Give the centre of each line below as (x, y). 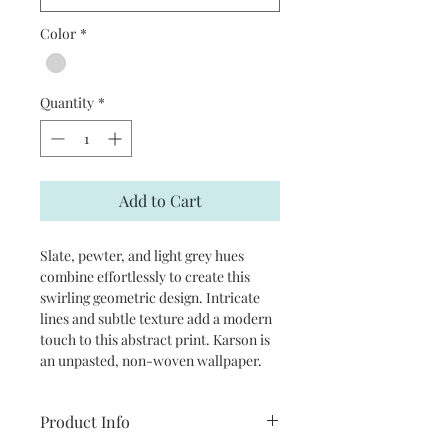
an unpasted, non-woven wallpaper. (151, 360)
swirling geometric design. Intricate (150, 297)
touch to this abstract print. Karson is (155, 339)
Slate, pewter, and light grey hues (142, 255)
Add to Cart (160, 200)
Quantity (67, 102)
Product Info (85, 421)
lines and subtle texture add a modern (156, 318)
